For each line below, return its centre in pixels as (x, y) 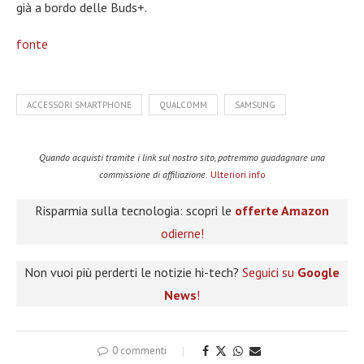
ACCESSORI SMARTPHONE (79, 105)
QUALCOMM (183, 105)
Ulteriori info (238, 175)
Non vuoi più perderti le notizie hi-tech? (133, 273)
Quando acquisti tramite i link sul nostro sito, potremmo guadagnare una (182, 158)
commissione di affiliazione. (153, 175)
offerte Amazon (282, 211)
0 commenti (139, 351)
